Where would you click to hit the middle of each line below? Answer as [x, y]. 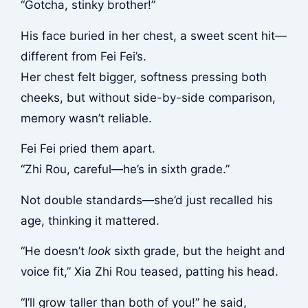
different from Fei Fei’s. [83, 56]
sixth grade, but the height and [198, 251]
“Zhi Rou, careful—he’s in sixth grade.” [125, 169]
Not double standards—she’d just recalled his [146, 200]
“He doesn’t [54, 251]
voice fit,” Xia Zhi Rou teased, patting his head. [149, 272]
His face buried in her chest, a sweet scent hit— [153, 35]
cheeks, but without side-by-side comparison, [148, 97]
